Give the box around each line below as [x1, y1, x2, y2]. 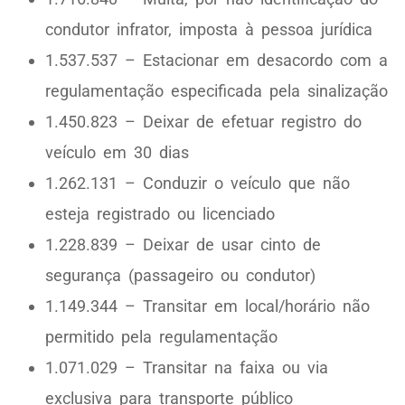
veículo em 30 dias [45, 143, 189, 163]
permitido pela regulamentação [45, 327, 278, 347]
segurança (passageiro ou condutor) [45, 266, 316, 286]
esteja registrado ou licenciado [45, 204, 275, 224]
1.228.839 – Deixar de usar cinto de [45, 235, 321, 255]
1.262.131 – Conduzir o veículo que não [45, 174, 350, 193]
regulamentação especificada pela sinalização [45, 81, 388, 101]
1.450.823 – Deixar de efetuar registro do [45, 112, 362, 132]
